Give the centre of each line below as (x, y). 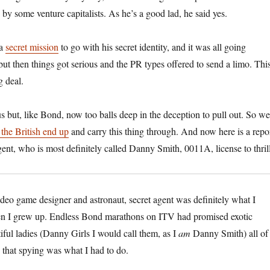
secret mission (32, 47)
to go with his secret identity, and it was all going (152, 47)
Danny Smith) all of (229, 233)
